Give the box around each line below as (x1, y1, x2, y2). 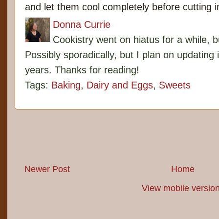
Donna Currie (53, 19, 110, 30)
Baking (51, 80, 81, 91)
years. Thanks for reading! (25, 65, 139, 76)
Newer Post (24, 164, 70, 175)
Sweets (159, 80, 191, 91)
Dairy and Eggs (87, 80, 153, 91)
